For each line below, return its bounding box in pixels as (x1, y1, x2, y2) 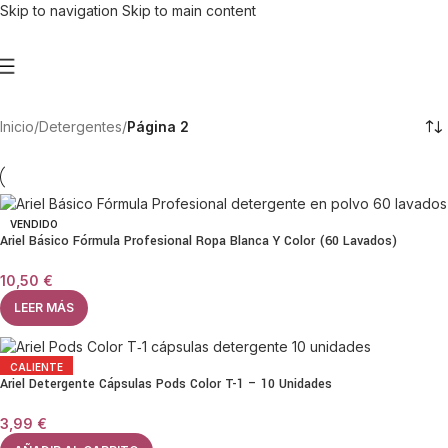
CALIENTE (10, 361, 63, 374)
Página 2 (127, 118, 189, 135)
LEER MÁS (14, 299, 74, 315)
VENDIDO (10, 217, 58, 230)
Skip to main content (122, 2, 256, 19)
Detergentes (39, 118, 122, 135)
